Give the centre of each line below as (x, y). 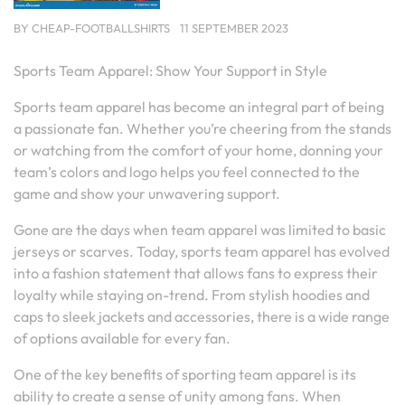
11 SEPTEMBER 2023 (234, 28)
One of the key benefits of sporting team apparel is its (185, 374)
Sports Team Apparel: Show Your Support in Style (170, 71)
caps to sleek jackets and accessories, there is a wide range (202, 316)
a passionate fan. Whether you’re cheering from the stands (202, 128)
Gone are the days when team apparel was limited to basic (200, 230)
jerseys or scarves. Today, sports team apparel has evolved (202, 251)
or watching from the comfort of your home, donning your (198, 150)
